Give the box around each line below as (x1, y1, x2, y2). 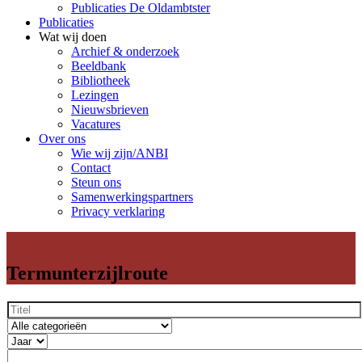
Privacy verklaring (71, 204, 165, 218)
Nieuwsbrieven (71, 103, 149, 116)
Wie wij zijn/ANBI (71, 146, 168, 160)
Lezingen (71, 88, 119, 102)
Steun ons (71, 175, 121, 189)
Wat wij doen (39, 30, 107, 44)
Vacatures (71, 117, 120, 131)
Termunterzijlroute (6, 262, 168, 284)
